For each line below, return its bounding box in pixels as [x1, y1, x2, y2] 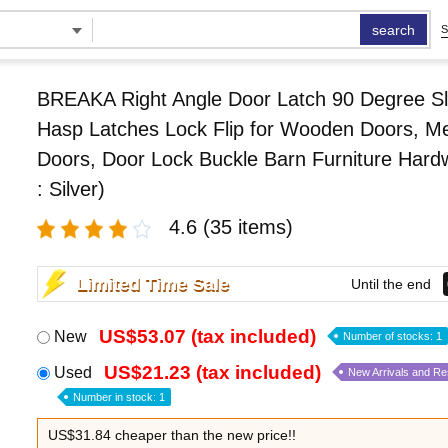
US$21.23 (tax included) [103, 362, 321, 383]
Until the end [350, 275, 431, 292]
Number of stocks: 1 [342, 330, 442, 342]
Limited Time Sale [75, 273, 229, 294]
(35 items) [202, 216, 293, 238]
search [372, 22, 416, 38]
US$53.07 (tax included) [98, 326, 316, 347]
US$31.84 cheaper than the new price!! [47, 427, 296, 443]
